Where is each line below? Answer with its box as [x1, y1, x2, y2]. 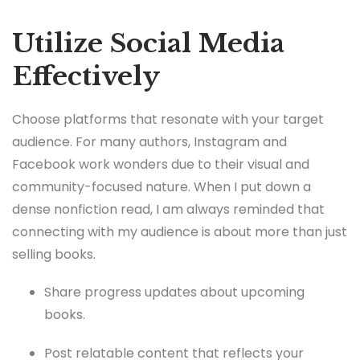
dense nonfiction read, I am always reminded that [12, 200, 325, 219]
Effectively [12, 60, 160, 93]
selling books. [12, 245, 96, 264]
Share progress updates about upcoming [44, 283, 305, 302]
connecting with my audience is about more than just [12, 223, 347, 242]
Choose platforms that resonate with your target [12, 110, 324, 129]
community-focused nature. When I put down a [12, 178, 311, 197]
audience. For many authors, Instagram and [12, 133, 287, 152]
